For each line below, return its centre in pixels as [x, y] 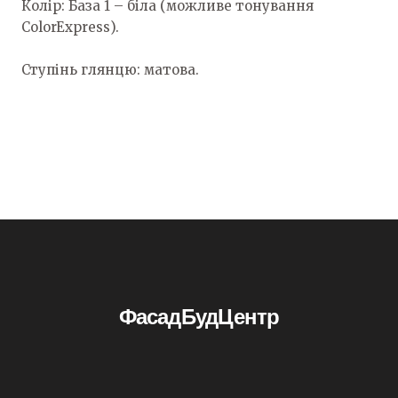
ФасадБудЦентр [199, 317]
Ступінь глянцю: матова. [110, 69]
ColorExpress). [70, 27]
